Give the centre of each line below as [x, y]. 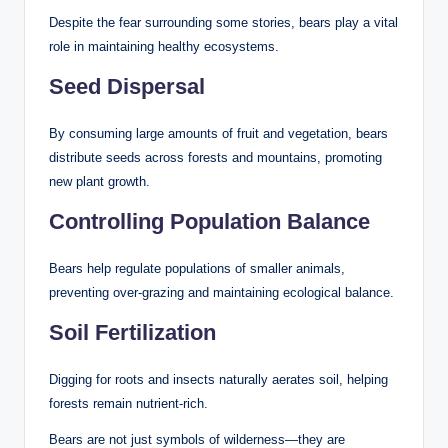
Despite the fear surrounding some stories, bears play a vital [223, 22]
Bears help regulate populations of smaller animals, [197, 268]
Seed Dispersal [127, 86]
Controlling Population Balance [209, 221]
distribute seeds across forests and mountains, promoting [215, 157]
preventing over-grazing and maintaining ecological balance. [221, 292]
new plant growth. [99, 181]
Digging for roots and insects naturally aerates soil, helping [218, 379]
